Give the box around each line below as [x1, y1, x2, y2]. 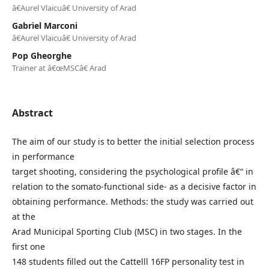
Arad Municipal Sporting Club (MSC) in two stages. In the [12, 226, 242, 237]
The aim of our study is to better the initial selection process [12, 136, 255, 147]
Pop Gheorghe [12, 50, 71, 61]
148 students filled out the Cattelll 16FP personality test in [12, 256, 244, 267]
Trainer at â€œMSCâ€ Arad [12, 62, 106, 73]
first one [12, 241, 45, 252]
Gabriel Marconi [12, 20, 77, 31]
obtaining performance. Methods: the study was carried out [12, 196, 253, 207]
